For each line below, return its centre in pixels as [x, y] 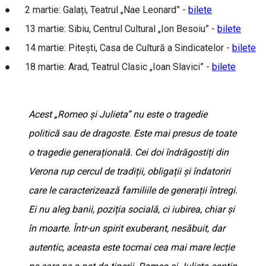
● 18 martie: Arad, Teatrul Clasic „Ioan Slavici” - [108, 66]
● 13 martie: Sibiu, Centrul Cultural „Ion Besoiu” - [111, 28]
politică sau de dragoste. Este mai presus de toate [132, 133]
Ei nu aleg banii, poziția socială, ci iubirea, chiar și [132, 209]
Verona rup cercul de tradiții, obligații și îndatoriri [129, 171]
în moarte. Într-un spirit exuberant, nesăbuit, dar [127, 228]
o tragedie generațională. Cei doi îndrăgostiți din [129, 152]
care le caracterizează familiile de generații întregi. [133, 190]
